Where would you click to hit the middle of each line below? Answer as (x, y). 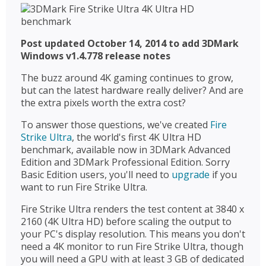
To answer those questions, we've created (115, 125)
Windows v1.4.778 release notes (96, 56)
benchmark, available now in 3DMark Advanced (126, 150)
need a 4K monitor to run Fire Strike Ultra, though (132, 246)
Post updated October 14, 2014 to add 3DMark (130, 43)
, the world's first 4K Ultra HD (137, 137)
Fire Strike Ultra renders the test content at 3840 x (132, 209)
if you (223, 175)
